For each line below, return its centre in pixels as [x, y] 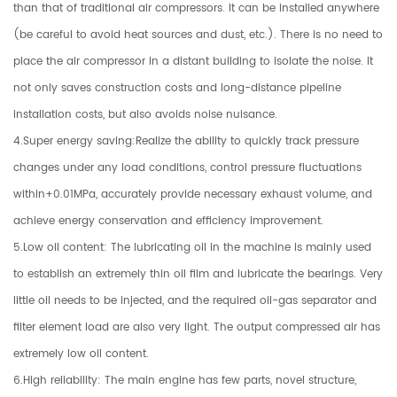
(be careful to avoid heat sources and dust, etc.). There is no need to [198, 35]
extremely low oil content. [81, 354]
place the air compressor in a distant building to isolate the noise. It [193, 61]
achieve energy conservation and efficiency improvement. [168, 221]
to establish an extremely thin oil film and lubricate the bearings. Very [198, 274]
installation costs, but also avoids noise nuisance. [145, 114]
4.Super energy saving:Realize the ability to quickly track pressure [186, 141]
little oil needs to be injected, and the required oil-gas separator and [195, 300]
